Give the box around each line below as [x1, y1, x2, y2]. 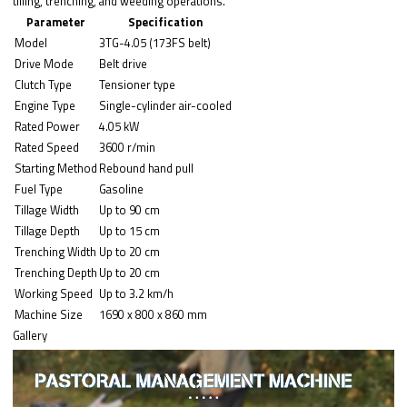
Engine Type [15, 95, 76, 114]
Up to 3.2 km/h [99, 283, 174, 303]
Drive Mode [15, 54, 74, 73]
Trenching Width [15, 242, 97, 261]
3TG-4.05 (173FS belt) [99, 33, 212, 52]
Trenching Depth [15, 263, 98, 282]
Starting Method [15, 158, 98, 177]
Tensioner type [99, 74, 176, 94]
